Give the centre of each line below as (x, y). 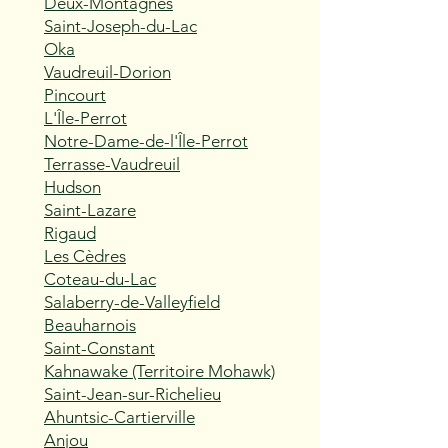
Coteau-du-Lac (100, 279)
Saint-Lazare (90, 210)
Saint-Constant (99, 348)
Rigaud (70, 233)
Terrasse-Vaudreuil (112, 164)
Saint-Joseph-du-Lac (120, 26)
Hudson (72, 187)
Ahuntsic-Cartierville (119, 417)
